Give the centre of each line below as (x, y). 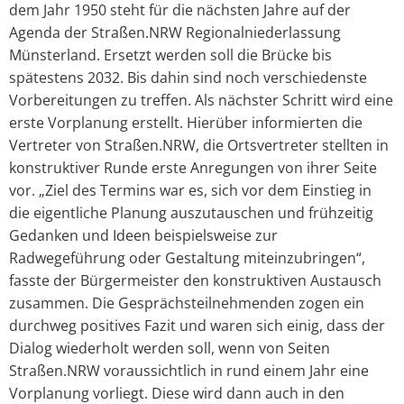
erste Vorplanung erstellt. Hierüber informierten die (186, 122)
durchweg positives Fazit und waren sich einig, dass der (197, 325)
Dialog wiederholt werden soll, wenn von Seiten (170, 348)
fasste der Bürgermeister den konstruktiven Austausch (195, 280)
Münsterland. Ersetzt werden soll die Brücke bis (170, 55)
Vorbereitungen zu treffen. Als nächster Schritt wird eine (201, 100)
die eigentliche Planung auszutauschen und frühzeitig (191, 212)
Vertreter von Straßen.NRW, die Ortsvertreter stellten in (199, 145)
